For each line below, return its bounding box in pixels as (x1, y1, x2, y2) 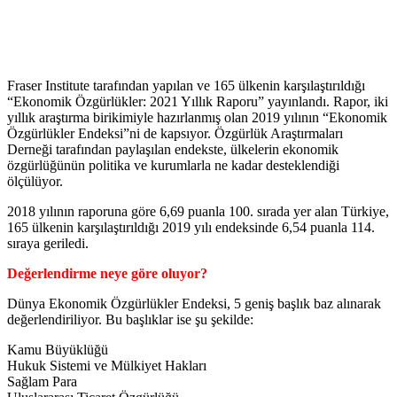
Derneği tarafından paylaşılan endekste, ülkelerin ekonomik (7, 141, 339, 157)
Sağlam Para (7, 373, 77, 389)
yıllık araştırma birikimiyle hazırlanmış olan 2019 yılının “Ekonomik (7, 109, 387, 125)
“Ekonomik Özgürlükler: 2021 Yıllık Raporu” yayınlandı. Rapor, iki (7, 93, 388, 109)
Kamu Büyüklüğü (7, 341, 108, 357)
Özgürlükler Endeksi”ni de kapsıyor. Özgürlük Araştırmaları (7, 125, 343, 141)
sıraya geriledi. (7, 235, 89, 251)
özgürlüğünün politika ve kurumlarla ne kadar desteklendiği (7, 157, 339, 173)
